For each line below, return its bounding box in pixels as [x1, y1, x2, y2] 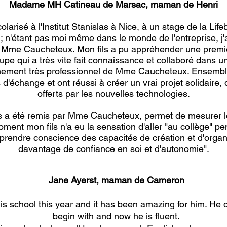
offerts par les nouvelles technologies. [37, 88, 190, 99]
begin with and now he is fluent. [53, 211, 180, 221]
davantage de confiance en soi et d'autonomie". [18, 143, 209, 154]
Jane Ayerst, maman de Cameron [48, 175, 184, 185]
